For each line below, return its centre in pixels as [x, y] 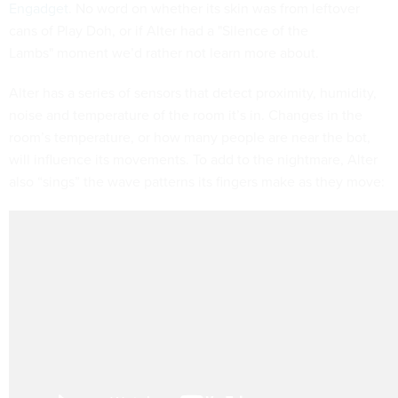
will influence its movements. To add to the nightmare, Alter [193, 159]
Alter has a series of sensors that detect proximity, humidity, [193, 92]
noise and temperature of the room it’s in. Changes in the [186, 115]
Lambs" [31, 52]
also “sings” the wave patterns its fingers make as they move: [197, 181]
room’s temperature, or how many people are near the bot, [190, 137]
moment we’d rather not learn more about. [188, 52]
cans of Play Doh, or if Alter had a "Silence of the [159, 30]
